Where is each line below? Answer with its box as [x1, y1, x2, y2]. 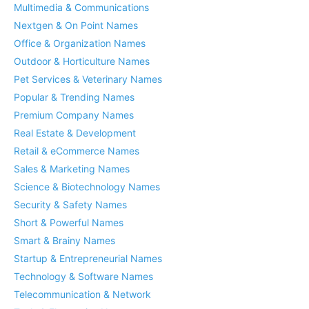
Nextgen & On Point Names [14, 19, 138, 32]
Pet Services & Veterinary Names [14, 73, 162, 86]
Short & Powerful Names [14, 217, 123, 229]
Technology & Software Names [14, 270, 153, 283]
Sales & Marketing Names [14, 163, 130, 175]
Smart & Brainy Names [14, 235, 115, 247]
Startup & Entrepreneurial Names [14, 252, 162, 265]
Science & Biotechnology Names [14, 181, 160, 193]
